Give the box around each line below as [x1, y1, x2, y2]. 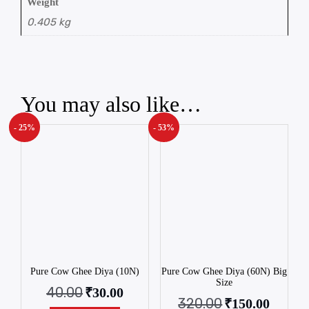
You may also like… [21, 92, 201, 117]
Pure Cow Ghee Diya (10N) [30, 266, 140, 277]
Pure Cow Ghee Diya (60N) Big [161, 266, 287, 277]
